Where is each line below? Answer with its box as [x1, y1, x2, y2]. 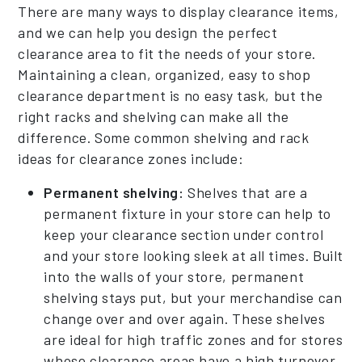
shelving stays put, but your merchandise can [44, 288, 343, 306]
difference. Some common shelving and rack [18, 128, 309, 146]
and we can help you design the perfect [18, 23, 278, 41]
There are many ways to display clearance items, [18, 2, 339, 20]
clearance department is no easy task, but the [18, 86, 323, 104]
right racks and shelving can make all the [18, 107, 289, 125]
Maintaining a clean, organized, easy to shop [18, 65, 311, 83]
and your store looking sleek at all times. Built [44, 246, 344, 264]
